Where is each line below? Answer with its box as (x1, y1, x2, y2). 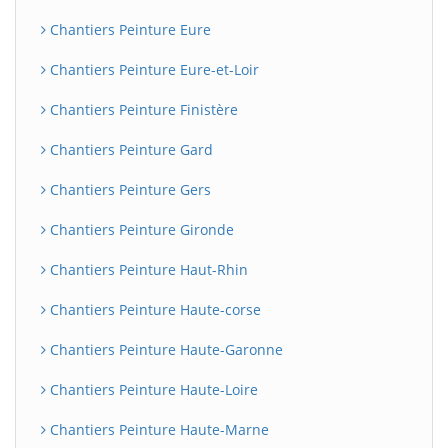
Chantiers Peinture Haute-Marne (46, 420, 269, 439)
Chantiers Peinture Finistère (46, 100, 238, 119)
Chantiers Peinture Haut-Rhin (46, 260, 248, 279)
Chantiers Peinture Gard (46, 140, 213, 159)
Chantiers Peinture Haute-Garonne (46, 340, 283, 359)
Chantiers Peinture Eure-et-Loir (46, 60, 259, 79)
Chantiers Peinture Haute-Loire (46, 380, 258, 399)
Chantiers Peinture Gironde (46, 220, 234, 239)
